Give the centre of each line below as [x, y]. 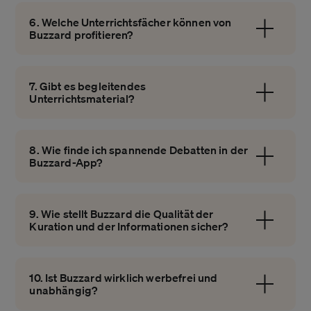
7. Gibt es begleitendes [88, 86]
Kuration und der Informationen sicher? [129, 227]
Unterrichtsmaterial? [82, 99]
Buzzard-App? [66, 163]
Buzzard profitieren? [81, 35]
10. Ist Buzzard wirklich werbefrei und [124, 278]
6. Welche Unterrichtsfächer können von [131, 23]
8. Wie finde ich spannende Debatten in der [139, 150]
